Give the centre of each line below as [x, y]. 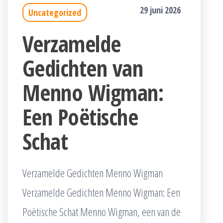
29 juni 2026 [160, 10]
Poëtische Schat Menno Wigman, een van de [102, 212]
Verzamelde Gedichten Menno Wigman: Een [101, 192]
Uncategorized [55, 13]
